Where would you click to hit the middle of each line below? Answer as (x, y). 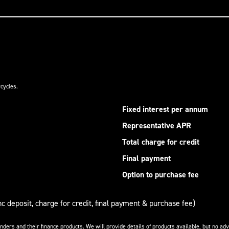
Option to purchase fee (161, 174)
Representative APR (157, 125)
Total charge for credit (161, 142)
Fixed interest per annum (165, 109)
